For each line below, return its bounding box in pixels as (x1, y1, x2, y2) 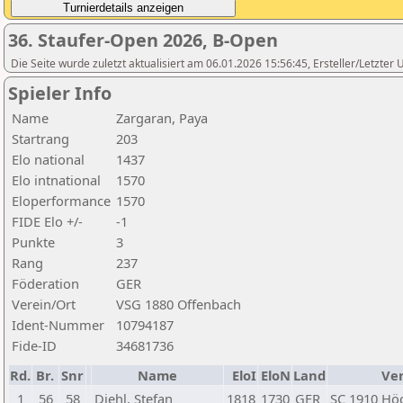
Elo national (12, 150, 85, 168)
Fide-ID (12, 336, 57, 354)
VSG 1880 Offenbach (116, 295, 241, 313)
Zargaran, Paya (116, 109, 208, 127)
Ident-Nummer (12, 316, 104, 334)
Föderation (12, 274, 79, 292)
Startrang (12, 130, 69, 148)
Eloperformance (12, 192, 111, 210)
